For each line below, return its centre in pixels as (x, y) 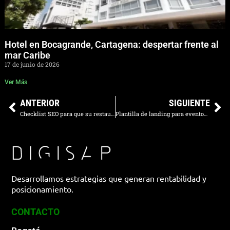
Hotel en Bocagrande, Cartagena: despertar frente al (111, 45)
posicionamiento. (43, 189)
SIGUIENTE (190, 103)
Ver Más (16, 82)
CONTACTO (36, 212)
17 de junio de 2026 (32, 64)
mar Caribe (27, 55)
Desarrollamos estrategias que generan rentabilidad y (109, 178)
